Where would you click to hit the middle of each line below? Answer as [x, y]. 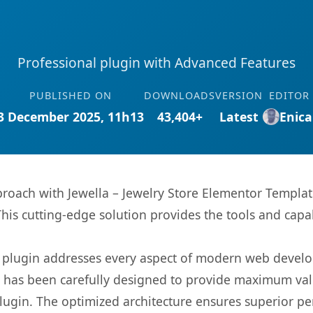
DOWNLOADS [180, 95]
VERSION [239, 95]
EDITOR [289, 95]
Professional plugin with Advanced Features [156, 63]
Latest [239, 117]
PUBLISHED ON [71, 95]
